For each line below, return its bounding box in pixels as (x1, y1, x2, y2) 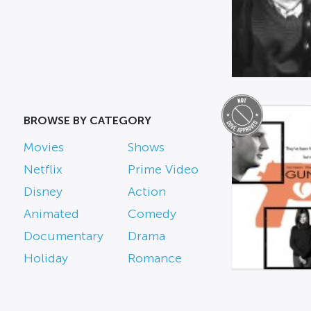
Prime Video (127, 162, 199, 176)
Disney (23, 185, 62, 199)
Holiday (23, 251, 68, 265)
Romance (127, 251, 182, 265)
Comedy (127, 207, 176, 221)
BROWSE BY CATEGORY (23, 115, 151, 126)
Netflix (23, 162, 62, 176)
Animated (23, 207, 79, 221)
